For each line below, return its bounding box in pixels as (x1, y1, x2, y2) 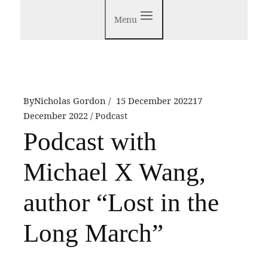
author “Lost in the (23, 188, 219, 217)
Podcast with (23, 127, 157, 156)
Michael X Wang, (23, 158, 206, 187)
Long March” (23, 219, 163, 248)
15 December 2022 (116, 94, 193, 106)
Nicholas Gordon (34, 94, 106, 106)
